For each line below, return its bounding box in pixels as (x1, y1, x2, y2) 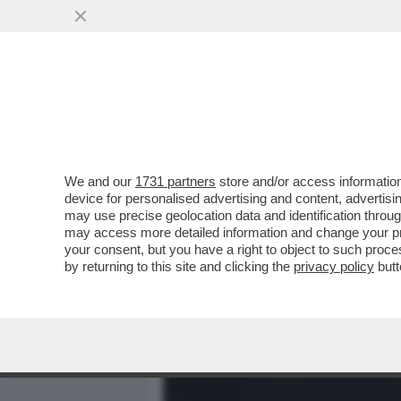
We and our (64, 174, 135, 189)
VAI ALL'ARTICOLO (190, 235, 317, 250)
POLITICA (328, 103, 390, 124)
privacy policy (294, 259, 374, 274)
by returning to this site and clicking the (64, 259, 294, 274)
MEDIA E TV (229, 103, 304, 124)
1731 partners (135, 174, 216, 189)
